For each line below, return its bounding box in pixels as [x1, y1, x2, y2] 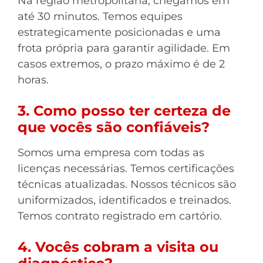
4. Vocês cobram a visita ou [18, 238, 218, 255]
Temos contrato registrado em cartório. [18, 210, 222, 222]
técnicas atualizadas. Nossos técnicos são [18, 178, 236, 191]
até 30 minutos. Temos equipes [18, 10, 183, 23]
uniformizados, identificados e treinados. [18, 194, 231, 207]
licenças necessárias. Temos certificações [18, 162, 234, 175]
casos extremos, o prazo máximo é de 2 [18, 58, 225, 70]
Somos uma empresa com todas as [18, 146, 204, 159]
